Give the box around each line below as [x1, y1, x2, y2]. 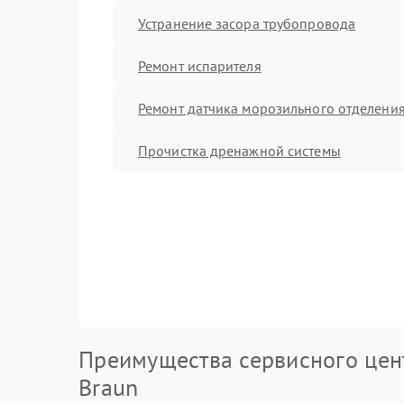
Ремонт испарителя [138, 56, 262, 75]
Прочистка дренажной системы [138, 141, 341, 160]
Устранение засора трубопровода [138, 14, 355, 32]
